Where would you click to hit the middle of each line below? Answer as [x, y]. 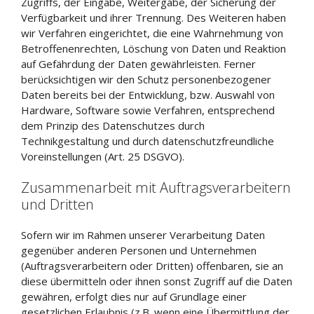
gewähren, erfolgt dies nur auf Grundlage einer [134, 296]
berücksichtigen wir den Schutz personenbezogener [146, 79]
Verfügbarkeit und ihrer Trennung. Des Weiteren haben [153, 17]
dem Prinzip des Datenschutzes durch [113, 125]
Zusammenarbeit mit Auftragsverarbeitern [156, 187]
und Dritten [57, 204]
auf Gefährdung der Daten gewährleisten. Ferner [138, 63]
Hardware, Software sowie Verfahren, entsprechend [148, 110]
